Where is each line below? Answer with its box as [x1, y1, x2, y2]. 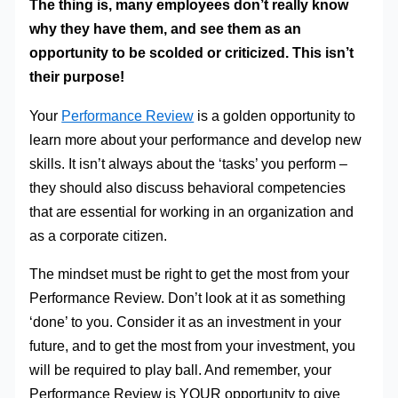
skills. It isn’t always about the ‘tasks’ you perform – [29, 155, 348, 171]
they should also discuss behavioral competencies [29, 179, 346, 195]
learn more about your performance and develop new [29, 131, 362, 147]
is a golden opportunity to [194, 107, 356, 123]
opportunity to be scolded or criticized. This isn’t [29, 44, 354, 61]
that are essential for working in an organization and [29, 203, 354, 219]
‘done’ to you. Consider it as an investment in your [29, 314, 342, 330]
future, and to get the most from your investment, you [29, 338, 356, 354]
